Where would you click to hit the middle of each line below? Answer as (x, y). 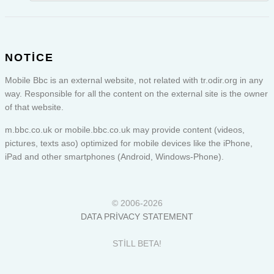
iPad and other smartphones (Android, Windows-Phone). (114, 157)
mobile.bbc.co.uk (98, 130)
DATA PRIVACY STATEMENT (137, 217)
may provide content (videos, (187, 130)
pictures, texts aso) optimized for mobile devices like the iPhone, (129, 143)
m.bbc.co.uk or (35, 130)
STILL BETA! (137, 244)
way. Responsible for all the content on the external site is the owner (136, 94)
